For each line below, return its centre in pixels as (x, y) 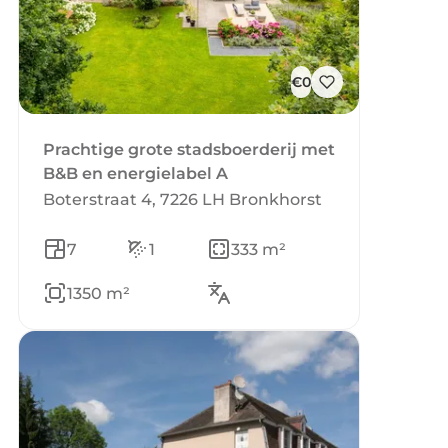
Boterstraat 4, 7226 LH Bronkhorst (182, 199)
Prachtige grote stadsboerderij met (189, 149)
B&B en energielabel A (135, 173)
